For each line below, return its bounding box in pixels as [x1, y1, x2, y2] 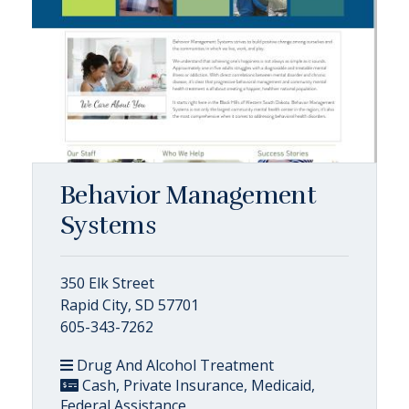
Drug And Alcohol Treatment [73, 355, 274, 375]
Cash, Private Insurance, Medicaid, [79, 375, 315, 395]
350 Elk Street [60, 273, 154, 293]
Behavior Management [60, 180, 317, 211]
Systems [60, 210, 157, 241]
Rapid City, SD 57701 [60, 295, 199, 315]
